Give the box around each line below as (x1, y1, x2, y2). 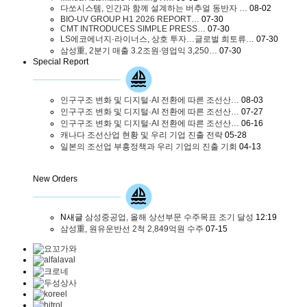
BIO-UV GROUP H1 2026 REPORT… (60, 14, 199, 24)
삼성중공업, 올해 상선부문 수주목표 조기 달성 (83, 212, 254, 222)
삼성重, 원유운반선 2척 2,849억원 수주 (60, 223, 204, 234)
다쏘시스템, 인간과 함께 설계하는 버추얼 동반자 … (60, 3, 247, 13)
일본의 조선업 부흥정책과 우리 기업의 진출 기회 (60, 141, 237, 151)
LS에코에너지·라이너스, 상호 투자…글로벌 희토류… (60, 34, 254, 44)
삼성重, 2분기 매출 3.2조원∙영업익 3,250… (60, 45, 217, 56)
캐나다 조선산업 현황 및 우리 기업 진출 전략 (60, 130, 223, 140)
